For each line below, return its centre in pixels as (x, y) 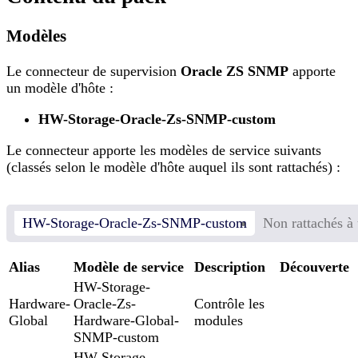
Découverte (314, 267)
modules (219, 321)
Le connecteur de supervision (93, 72)
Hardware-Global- (126, 321)
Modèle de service (129, 267)
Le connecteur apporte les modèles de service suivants (164, 151)
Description (230, 267)
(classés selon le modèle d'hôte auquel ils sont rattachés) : (173, 167)
